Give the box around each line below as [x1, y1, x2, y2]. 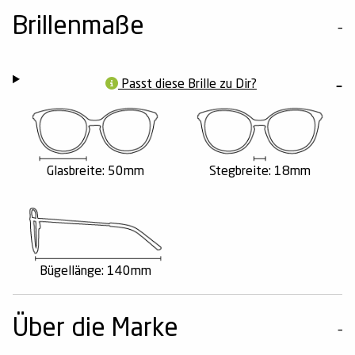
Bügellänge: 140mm [39, 265, 151, 279]
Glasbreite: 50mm [46, 165, 144, 178]
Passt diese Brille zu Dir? [117, 78, 257, 91]
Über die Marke [13, 317, 178, 343]
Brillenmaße [13, 14, 144, 40]
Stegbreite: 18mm [209, 165, 311, 178]
